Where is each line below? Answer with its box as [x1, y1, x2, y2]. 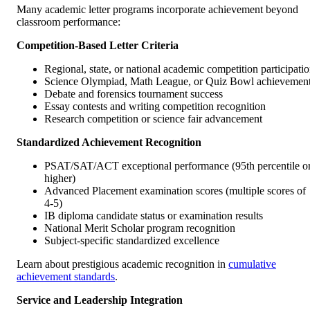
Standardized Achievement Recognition [17, 136, 201, 149]
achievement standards [17, 271, 115, 283]
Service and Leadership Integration [17, 294, 183, 307]
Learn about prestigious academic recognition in [17, 258, 228, 271]
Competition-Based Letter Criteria [17, 39, 179, 52]
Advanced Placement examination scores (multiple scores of [44, 185, 306, 197]
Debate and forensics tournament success [44, 88, 223, 100]
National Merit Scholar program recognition [44, 222, 235, 235]
